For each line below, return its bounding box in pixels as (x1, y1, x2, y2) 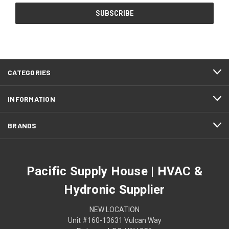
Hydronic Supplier (64, 182, 165, 197)
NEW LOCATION (89, 205, 140, 214)
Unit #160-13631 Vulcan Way (67, 216, 162, 224)
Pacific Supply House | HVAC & (26, 164, 203, 178)
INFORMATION (8, 94, 55, 103)
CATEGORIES (8, 67, 51, 77)
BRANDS (8, 121, 37, 130)
